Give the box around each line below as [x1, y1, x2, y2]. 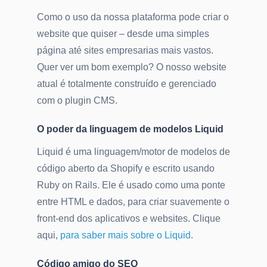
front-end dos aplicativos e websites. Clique [37, 213, 221, 224]
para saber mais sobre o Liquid [60, 230, 191, 241]
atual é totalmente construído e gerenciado [37, 79, 216, 89]
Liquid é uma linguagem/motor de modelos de [37, 147, 230, 157]
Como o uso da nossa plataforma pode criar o [37, 12, 229, 23]
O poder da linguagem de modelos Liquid [37, 124, 223, 135]
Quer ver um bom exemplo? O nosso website [37, 62, 226, 73]
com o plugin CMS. [37, 95, 117, 106]
